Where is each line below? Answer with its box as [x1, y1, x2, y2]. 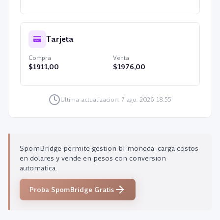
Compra [28, 54, 51, 62]
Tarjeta [46, 33, 74, 45]
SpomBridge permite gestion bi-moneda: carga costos [20, 143, 198, 153]
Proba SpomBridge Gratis [29, 185, 114, 194]
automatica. [20, 163, 57, 173]
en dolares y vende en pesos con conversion [20, 153, 166, 163]
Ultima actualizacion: [60, 96, 121, 104]
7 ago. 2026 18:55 [121, 96, 171, 104]
